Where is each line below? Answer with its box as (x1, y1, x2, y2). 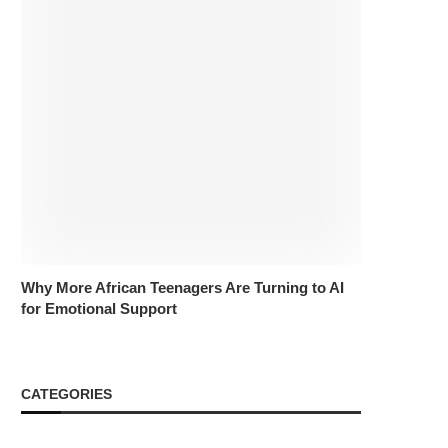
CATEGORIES (21, 386, 112, 402)
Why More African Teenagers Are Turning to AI (21, 279, 344, 296)
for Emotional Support (21, 300, 177, 317)
